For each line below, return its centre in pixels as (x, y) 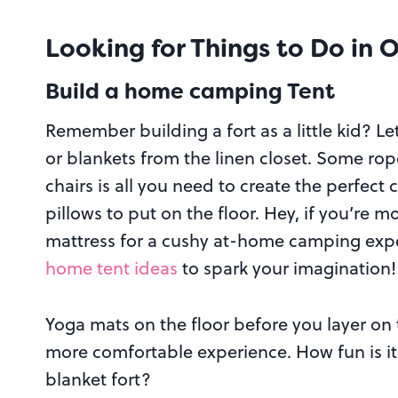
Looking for (118, 49)
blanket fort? (98, 379)
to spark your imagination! (287, 268)
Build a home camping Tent (190, 92)
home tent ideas (111, 268)
